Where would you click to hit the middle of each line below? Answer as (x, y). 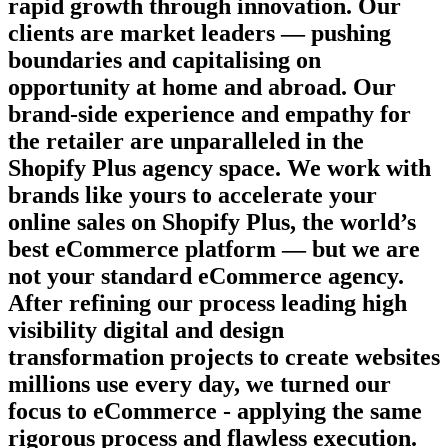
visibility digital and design (146, 329)
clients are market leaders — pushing (199, 32)
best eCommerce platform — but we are (214, 248)
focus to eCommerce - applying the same (215, 410)
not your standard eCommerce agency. (206, 275)
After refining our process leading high (207, 302)
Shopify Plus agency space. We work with (219, 167)
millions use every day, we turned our (199, 383)
